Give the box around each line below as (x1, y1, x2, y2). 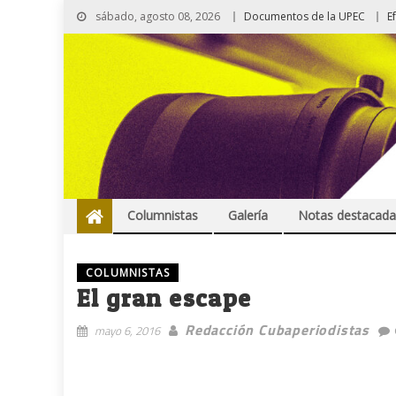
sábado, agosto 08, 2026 (93, 9, 220, 24)
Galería (228, 207, 268, 225)
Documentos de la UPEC (244, 9, 365, 24)
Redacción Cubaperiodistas (185, 319, 369, 341)
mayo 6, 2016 (95, 322, 160, 340)
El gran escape (77, 283, 252, 314)
